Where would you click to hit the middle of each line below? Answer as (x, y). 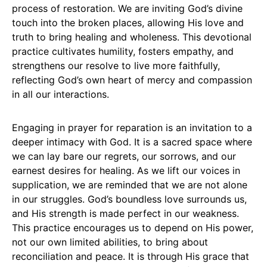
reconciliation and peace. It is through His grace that (131, 256)
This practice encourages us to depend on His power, (133, 227)
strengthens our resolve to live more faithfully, (116, 65)
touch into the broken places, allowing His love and (128, 22)
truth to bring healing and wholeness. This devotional (132, 37)
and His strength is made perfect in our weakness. (125, 213)
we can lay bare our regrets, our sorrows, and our (124, 156)
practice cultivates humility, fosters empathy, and (123, 51)
